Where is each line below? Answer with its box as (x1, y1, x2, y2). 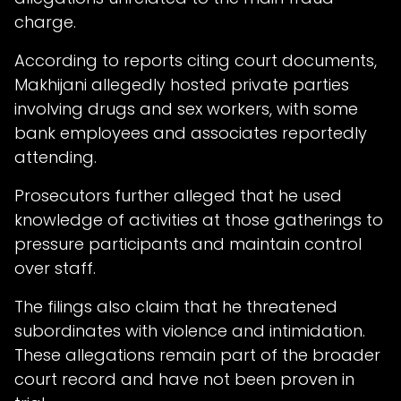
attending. (14, 145, 97, 168)
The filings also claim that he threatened (14, 294, 337, 318)
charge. (14, 10, 76, 33)
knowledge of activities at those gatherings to (14, 208, 383, 231)
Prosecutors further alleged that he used (14, 183, 342, 207)
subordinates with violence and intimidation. (14, 319, 365, 342)
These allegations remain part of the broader (14, 343, 380, 366)
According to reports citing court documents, (14, 48, 377, 72)
